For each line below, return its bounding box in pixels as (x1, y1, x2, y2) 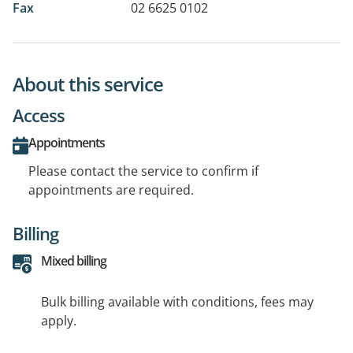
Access (13, 102, 65, 127)
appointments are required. (28, 180, 194, 199)
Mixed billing (41, 251, 106, 269)
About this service (13, 70, 163, 97)
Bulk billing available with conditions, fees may (41, 292, 314, 310)
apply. (41, 311, 76, 329)
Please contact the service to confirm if (28, 162, 258, 180)
